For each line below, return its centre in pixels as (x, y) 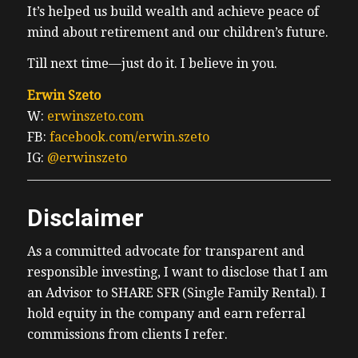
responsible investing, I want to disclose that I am (177, 272)
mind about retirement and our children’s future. (177, 32)
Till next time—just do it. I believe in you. (152, 64)
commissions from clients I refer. (127, 335)
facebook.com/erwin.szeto (129, 137)
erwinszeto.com (95, 117)
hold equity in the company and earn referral (166, 314)
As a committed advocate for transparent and (165, 252)
